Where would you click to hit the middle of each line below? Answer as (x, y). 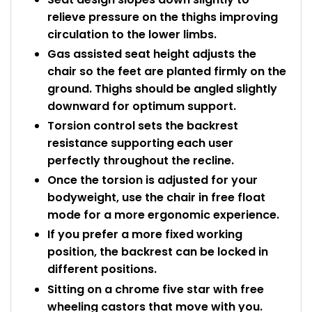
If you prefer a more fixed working (145, 235)
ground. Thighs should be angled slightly (162, 88)
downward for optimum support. (142, 106)
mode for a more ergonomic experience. (163, 215)
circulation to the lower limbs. (132, 34)
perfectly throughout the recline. (141, 161)
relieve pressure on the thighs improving (163, 17)
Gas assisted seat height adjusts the (152, 54)
